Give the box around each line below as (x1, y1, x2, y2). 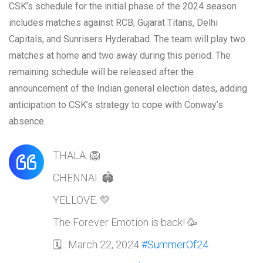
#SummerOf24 (141, 238, 208, 251)
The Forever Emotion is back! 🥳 (53, 215, 198, 228)
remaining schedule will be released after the (9, 66, 194, 77)
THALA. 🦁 (53, 149, 100, 161)
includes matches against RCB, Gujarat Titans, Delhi (9, 16, 218, 28)
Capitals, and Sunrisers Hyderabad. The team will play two (9, 33, 245, 45)
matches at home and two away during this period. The (9, 49, 231, 61)
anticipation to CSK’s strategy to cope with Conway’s (9, 99, 223, 110)
